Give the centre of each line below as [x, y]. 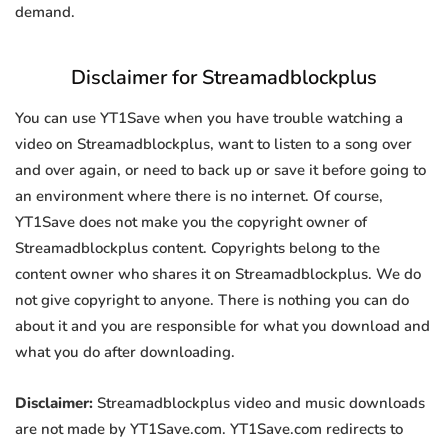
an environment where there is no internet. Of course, [199, 196]
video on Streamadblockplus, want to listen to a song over [213, 144]
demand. [45, 12]
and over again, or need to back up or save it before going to [220, 170]
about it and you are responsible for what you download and [222, 326]
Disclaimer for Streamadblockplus [224, 78]
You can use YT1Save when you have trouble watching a [209, 118]
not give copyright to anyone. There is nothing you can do [212, 300]
